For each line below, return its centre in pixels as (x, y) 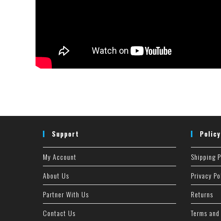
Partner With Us (66, 194)
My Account (60, 157)
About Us (56, 175)
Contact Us (59, 213)
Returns (202, 194)
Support (65, 134)
